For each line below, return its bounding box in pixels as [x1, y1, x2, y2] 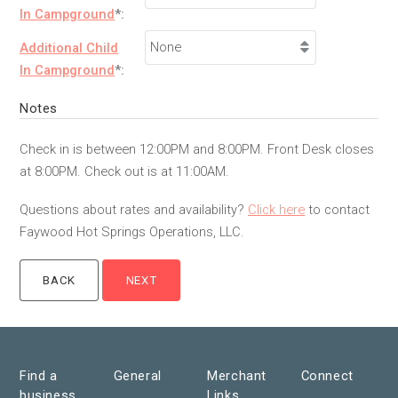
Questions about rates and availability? [20, 202, 248, 219]
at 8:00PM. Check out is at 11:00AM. [20, 163, 229, 179]
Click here [248, 202, 305, 219]
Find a [20, 367, 58, 384]
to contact [305, 202, 370, 219]
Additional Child [20, 40, 118, 57]
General [113, 367, 162, 384]
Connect [300, 367, 354, 384]
